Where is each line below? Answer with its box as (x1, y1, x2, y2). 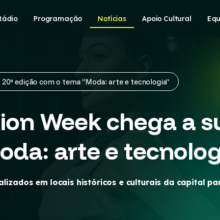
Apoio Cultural (142, 14, 192, 23)
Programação (33, 14, 82, 23)
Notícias (98, 14, 127, 23)
